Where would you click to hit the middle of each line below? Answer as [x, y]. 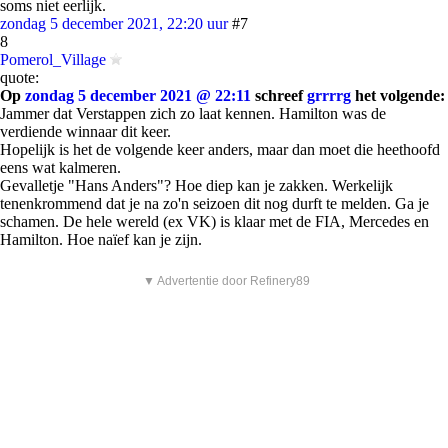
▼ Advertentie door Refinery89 [226, 281]
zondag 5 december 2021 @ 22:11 [138, 95]
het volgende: [398, 95]
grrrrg [329, 95]
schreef [279, 95]
